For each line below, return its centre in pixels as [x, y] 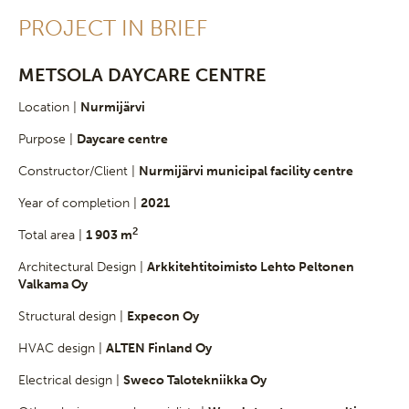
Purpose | [47, 139]
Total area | [52, 235]
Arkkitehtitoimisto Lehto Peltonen [251, 267]
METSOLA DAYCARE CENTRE [142, 74]
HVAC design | [62, 348]
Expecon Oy [163, 316]
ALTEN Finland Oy [159, 348]
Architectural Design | [83, 267]
